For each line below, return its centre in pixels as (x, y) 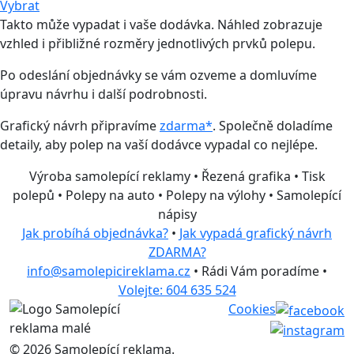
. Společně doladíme (273, 126)
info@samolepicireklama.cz (109, 271)
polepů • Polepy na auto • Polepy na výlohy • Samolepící (177, 195)
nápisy (177, 214)
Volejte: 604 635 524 (177, 290)
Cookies (252, 309)
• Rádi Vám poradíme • (259, 271)
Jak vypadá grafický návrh (256, 233)
